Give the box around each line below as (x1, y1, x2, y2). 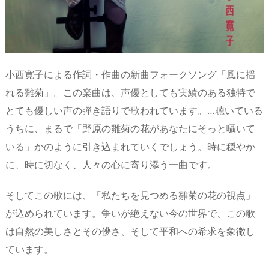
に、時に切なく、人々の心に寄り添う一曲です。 (5, 157, 217, 171)
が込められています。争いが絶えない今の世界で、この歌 (5, 206, 255, 220)
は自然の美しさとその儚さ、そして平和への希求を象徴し (5, 224, 255, 238)
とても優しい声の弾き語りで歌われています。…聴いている (5, 103, 263, 117)
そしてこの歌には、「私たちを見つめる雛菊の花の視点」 (5, 188, 255, 202)
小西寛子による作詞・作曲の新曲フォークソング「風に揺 (5, 67, 255, 81)
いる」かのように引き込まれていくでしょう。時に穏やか (5, 139, 255, 153)
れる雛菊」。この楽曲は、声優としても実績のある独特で (5, 85, 255, 99)
